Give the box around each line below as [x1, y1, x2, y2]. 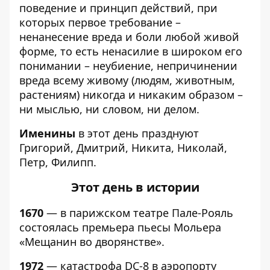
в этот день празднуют [75, 126, 199, 140]
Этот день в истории [71, 179, 199, 195]
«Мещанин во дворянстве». [19, 234, 165, 249]
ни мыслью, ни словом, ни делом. [19, 102, 199, 116]
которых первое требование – [19, 15, 181, 30]
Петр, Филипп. [19, 155, 96, 169]
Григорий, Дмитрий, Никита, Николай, [19, 140, 227, 155]
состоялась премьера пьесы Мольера [19, 220, 221, 234]
